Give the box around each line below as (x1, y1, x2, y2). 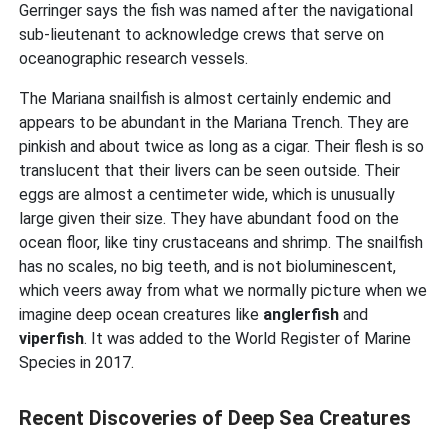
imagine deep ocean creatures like (19, 305, 264, 325)
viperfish (19, 329, 85, 349)
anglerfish (263, 305, 340, 325)
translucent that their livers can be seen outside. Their (19, 161, 401, 181)
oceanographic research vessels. (19, 49, 253, 69)
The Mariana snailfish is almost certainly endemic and (19, 89, 392, 109)
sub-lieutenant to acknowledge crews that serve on (19, 25, 385, 45)
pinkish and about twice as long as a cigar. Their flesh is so (19, 137, 425, 157)
